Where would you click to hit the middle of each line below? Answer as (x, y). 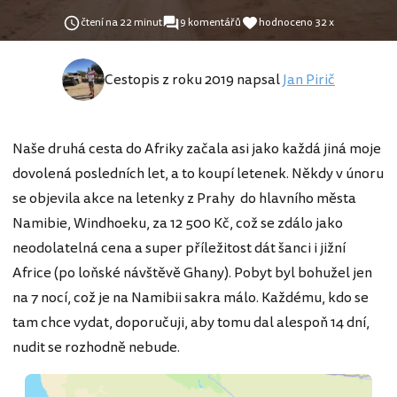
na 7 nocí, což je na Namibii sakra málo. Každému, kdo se (191, 298)
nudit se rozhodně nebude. (96, 347)
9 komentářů (210, 23)
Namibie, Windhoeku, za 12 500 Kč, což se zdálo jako (178, 223)
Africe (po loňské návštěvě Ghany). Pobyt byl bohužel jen (192, 273)
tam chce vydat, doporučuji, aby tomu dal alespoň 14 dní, (191, 323)
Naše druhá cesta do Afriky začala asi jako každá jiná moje (197, 149)
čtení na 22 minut (121, 23)
